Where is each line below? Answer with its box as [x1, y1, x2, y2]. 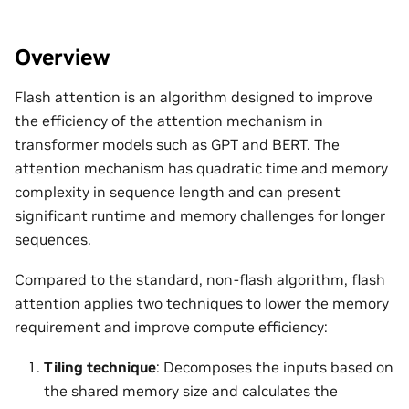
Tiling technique [44, 358, 156, 377]
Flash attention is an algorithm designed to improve [15, 87, 372, 106]
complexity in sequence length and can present [15, 182, 341, 201]
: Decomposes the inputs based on [156, 358, 393, 377]
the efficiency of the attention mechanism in [15, 110, 323, 130]
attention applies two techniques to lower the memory [15, 293, 389, 312]
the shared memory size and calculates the [44, 382, 338, 401]
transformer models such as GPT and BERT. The [15, 134, 340, 153]
